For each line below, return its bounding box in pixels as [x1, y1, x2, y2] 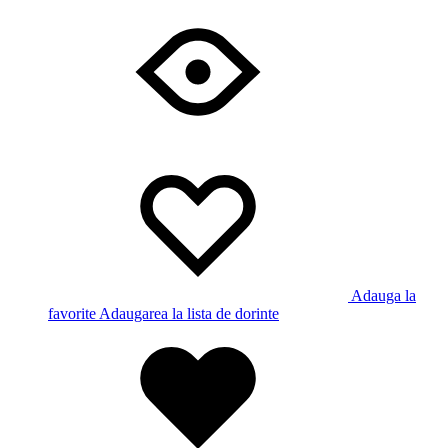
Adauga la [351, 286, 416, 304]
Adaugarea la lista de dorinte [99, 304, 279, 322]
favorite [48, 304, 96, 322]
